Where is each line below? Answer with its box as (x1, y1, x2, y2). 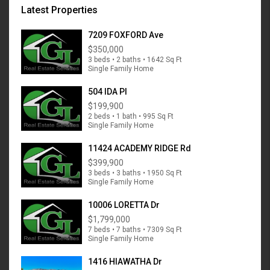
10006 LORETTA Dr (88, 200, 160, 210)
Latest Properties (21, 4, 98, 16)
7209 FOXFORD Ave (88, 30, 163, 40)
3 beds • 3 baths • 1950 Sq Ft (88, 169, 182, 178)
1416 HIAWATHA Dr (88, 257, 162, 267)
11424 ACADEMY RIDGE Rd (88, 143, 191, 154)
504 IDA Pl (88, 87, 127, 97)
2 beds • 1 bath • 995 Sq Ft (88, 112, 174, 121)
